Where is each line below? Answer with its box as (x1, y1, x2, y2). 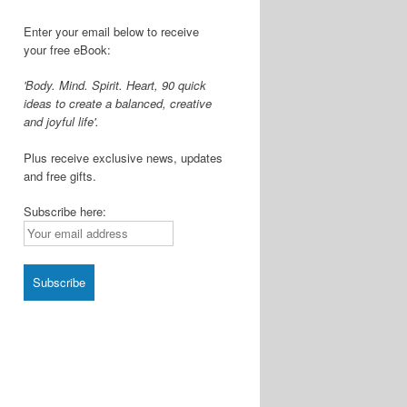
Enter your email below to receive (24, 22, 199, 40)
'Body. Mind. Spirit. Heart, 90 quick (24, 76, 206, 94)
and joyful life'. (24, 113, 99, 130)
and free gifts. (24, 166, 96, 184)
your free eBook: (24, 40, 111, 58)
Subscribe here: (24, 203, 106, 220)
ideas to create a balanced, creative (24, 94, 212, 112)
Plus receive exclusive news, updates (24, 148, 223, 166)
